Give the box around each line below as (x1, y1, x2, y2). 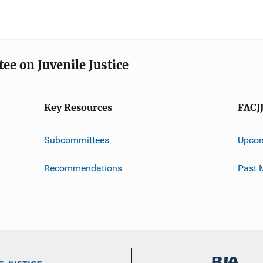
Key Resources (43, 102, 112, 113)
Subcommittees (43, 134, 109, 146)
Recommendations (43, 163, 122, 174)
